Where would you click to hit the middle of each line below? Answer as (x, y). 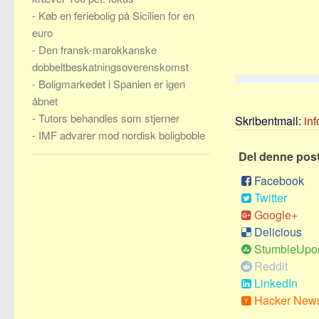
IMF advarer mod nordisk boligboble (122, 135)
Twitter (271, 198)
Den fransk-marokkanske (98, 49)
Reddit (271, 266)
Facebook (279, 181)
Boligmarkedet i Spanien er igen (112, 84)
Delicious (278, 232)
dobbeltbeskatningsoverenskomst (110, 67)
